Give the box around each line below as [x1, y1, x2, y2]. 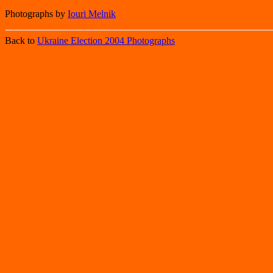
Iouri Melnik [68, 9, 116, 19]
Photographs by [5, 9, 68, 19]
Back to [5, 35, 37, 46]
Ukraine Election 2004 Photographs [37, 35, 175, 46]
